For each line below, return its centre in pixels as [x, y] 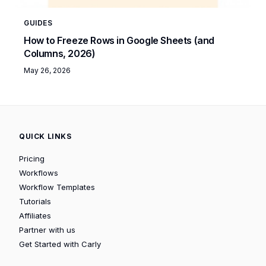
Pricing [32, 158]
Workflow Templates [57, 187]
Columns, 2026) [60, 53]
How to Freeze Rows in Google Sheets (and [119, 40]
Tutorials [35, 201]
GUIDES [38, 23]
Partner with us [47, 229]
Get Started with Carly [60, 244]
